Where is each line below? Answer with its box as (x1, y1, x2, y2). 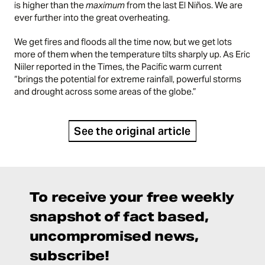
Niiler (14, 60, 37, 72)
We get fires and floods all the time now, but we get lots (14, 35, 232, 47)
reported (36, 60, 72, 72)
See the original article (74, 124, 191, 138)
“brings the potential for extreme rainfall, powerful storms (14, 73, 242, 85)
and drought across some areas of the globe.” (14, 85, 197, 97)
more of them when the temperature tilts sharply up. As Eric (14, 48, 251, 60)
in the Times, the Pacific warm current (72, 60, 222, 72)
